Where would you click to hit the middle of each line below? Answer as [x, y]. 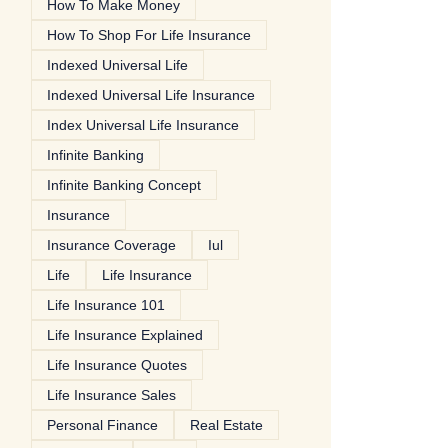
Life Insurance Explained [125, 335]
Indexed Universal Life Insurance [151, 95]
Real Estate [226, 425]
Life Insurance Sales [111, 395]
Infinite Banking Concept [124, 185]
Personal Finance [102, 425]
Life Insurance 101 [106, 305]
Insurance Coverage [111, 245]
